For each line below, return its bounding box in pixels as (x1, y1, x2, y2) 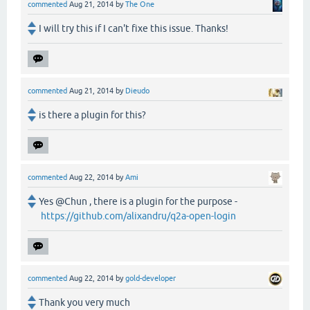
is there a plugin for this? (39, 109, 146, 121)
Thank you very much (39, 297, 130, 309)
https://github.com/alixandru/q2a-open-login (41, 210, 236, 222)
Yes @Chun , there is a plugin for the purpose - (39, 196, 237, 208)
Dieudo (125, 86, 149, 95)
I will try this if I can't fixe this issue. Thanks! (39, 22, 228, 34)
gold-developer (125, 274, 176, 283)
